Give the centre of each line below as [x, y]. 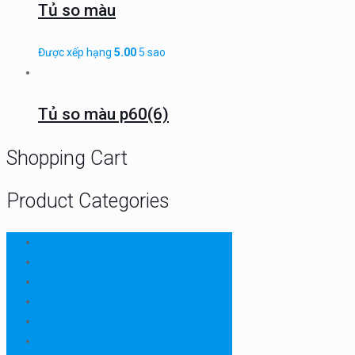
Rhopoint [61, 321]
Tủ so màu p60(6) [103, 114]
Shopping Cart [67, 158]
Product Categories [88, 200]
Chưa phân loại [75, 261]
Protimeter [65, 301]
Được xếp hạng [76, 53]
